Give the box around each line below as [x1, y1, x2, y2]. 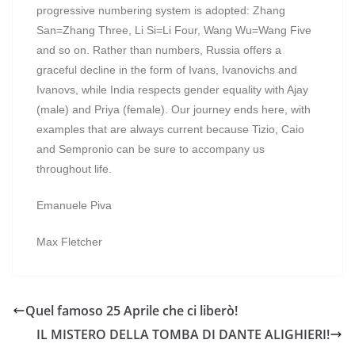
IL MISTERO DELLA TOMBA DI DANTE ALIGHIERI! [36, 326, 330, 343]
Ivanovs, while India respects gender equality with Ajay [36, 83, 308, 96]
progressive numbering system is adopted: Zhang [36, 4, 285, 17]
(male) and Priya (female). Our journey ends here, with [36, 103, 311, 116]
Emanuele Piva [36, 199, 112, 212]
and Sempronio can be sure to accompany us [36, 143, 265, 155]
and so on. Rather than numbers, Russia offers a [36, 44, 281, 56]
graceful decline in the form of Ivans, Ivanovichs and [36, 63, 297, 76]
